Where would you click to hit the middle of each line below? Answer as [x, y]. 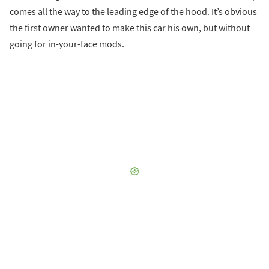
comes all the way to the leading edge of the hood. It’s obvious [133, 11]
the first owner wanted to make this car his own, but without [130, 27]
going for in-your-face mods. [67, 44]
